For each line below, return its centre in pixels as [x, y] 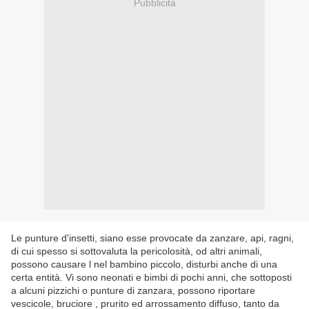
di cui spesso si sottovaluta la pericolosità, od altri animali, [137, 251]
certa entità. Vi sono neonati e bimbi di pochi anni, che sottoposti [151, 278]
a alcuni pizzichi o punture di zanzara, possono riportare [133, 291]
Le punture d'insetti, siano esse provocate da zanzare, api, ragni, [152, 238]
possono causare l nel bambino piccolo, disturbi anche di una [144, 265]
